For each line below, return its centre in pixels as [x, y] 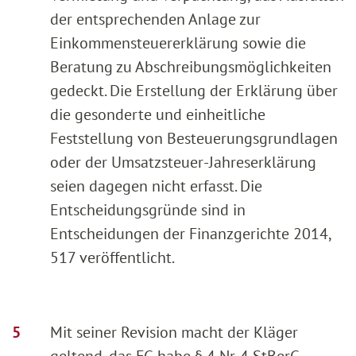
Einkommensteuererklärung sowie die [178, 43]
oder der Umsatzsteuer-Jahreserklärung [183, 162]
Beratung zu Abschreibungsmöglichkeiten [191, 66]
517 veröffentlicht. [112, 257]
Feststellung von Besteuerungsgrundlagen [194, 138]
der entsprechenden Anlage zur [155, 19]
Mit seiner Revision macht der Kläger [174, 332]
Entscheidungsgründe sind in [148, 209]
